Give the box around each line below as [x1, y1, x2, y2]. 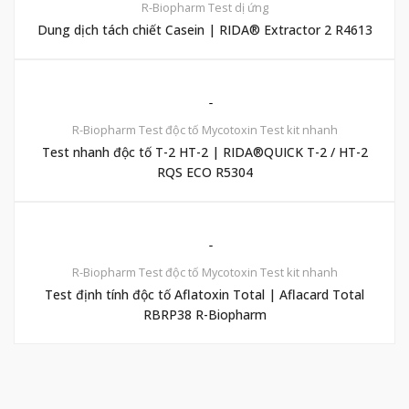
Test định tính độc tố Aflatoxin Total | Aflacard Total [45, 285, 364, 303]
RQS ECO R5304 [156, 163, 253, 182]
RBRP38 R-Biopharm [142, 305, 267, 323]
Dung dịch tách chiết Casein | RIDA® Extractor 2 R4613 [37, 21, 372, 39]
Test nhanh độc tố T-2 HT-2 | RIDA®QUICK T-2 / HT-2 [41, 143, 368, 162]
